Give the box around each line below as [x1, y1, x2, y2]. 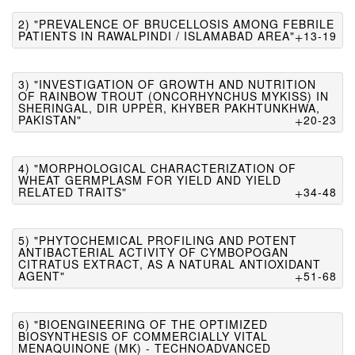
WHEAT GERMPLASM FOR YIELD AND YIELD [18, 172, 281, 188]
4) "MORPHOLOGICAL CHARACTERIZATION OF [18, 160, 296, 176]
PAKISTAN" [18, 112, 82, 128]
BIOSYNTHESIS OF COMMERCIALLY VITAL [18, 328, 268, 344]
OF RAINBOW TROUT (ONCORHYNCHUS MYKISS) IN [18, 88, 329, 104]
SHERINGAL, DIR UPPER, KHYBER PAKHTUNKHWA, [18, 100, 320, 116]
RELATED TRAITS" [18, 184, 127, 200]
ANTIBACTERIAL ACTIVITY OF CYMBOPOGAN [18, 244, 288, 260]
